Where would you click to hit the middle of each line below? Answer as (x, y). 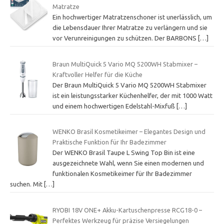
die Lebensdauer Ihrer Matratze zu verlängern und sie (130, 28)
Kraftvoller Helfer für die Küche (97, 74)
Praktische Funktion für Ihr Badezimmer (109, 142)
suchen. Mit (27, 184)
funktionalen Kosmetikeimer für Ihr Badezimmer (122, 174)
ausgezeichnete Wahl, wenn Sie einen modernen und (128, 163)
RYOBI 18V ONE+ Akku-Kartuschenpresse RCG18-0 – (127, 210)
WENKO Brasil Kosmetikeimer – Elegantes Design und (129, 132)
